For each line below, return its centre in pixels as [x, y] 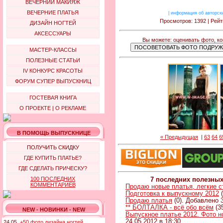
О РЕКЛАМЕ [71, 108]
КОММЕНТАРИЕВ [53, 185]
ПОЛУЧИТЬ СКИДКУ [53, 147]
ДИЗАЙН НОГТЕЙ [53, 23]
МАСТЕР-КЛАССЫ [53, 50]
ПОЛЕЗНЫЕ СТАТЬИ [53, 60]
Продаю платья [149, 200]
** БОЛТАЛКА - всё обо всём [169, 207]
